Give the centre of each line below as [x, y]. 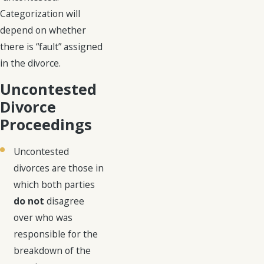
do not [29, 201]
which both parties [55, 185]
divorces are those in [59, 168]
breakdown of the [52, 251]
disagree [65, 201]
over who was [43, 218]
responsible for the [56, 234]
